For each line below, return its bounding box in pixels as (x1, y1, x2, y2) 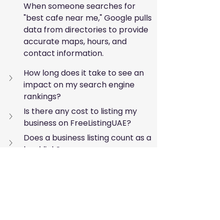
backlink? (24, 144, 60, 156)
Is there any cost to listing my (24, 106, 139, 117)
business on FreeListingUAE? (24, 117, 131, 129)
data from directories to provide (24, 24, 150, 36)
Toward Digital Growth (9, 186, 146, 202)
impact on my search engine (24, 79, 137, 91)
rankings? (24, 91, 61, 103)
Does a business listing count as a (24, 132, 153, 144)
